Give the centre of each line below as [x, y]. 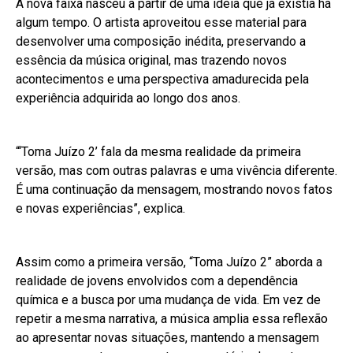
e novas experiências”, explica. [100, 209]
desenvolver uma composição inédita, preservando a [161, 42]
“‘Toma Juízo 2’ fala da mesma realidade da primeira [158, 152]
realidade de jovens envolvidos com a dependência [157, 281]
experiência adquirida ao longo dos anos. [128, 98]
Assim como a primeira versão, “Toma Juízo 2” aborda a [169, 262]
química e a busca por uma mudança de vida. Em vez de [168, 300]
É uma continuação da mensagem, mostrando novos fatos [174, 190]
